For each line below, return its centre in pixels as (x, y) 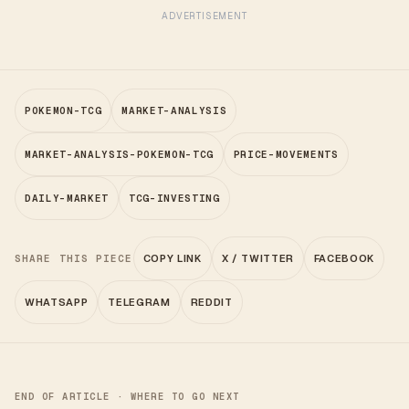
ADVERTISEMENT (204, 16)
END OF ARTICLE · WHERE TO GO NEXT (127, 396)
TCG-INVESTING (174, 198)
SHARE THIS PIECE (74, 258)
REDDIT (211, 302)
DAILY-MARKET (67, 198)
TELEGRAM (139, 302)
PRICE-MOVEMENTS (286, 154)
